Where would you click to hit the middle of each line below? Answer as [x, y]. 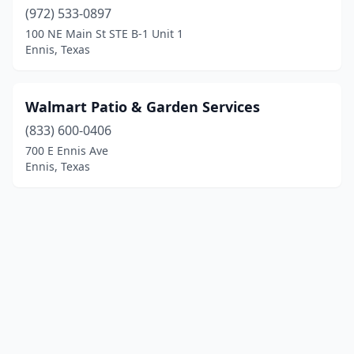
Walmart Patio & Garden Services [143, 107]
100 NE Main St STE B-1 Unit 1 [104, 34]
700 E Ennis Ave [67, 151]
